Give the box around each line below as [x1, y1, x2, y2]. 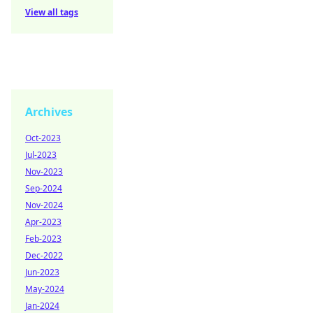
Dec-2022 [25, 249, 63, 261]
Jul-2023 [25, 149, 57, 161]
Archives [25, 104, 73, 119]
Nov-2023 [25, 166, 63, 177]
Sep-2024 [25, 182, 62, 194]
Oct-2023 [25, 132, 61, 144]
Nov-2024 [25, 199, 63, 211]
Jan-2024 [25, 300, 59, 312]
